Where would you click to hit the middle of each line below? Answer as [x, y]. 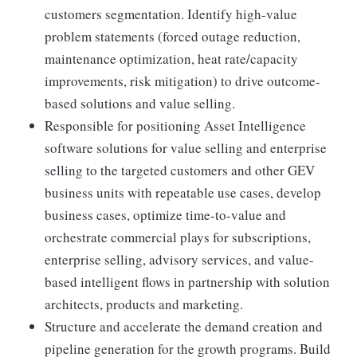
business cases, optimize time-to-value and [165, 215]
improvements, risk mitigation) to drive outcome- [182, 81]
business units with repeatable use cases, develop [183, 193]
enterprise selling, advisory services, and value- [179, 260]
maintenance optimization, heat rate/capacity [171, 59]
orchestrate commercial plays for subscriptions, [178, 237]
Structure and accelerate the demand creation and [184, 327]
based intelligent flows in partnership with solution [187, 282]
